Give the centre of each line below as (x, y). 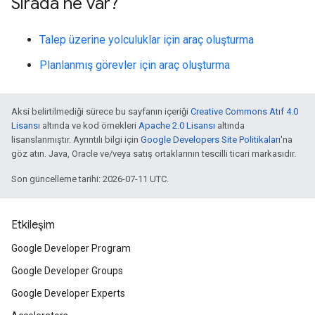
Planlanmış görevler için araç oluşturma (135, 65)
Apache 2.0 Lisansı (177, 126)
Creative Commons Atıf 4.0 (244, 111)
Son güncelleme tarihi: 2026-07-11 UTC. (90, 179)
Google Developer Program (71, 248)
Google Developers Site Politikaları (211, 140)
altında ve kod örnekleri (89, 126)
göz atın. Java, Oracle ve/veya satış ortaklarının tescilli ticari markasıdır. (154, 154)
